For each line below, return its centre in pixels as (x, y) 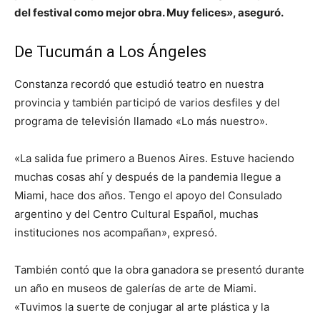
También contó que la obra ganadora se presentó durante (159, 270)
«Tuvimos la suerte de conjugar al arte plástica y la (142, 307)
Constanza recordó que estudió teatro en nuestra (139, 84)
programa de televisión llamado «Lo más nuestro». (141, 121)
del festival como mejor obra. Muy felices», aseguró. (149, 13)
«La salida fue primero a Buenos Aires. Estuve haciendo (154, 159)
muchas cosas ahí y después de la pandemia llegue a (147, 177)
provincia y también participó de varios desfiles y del (147, 103)
